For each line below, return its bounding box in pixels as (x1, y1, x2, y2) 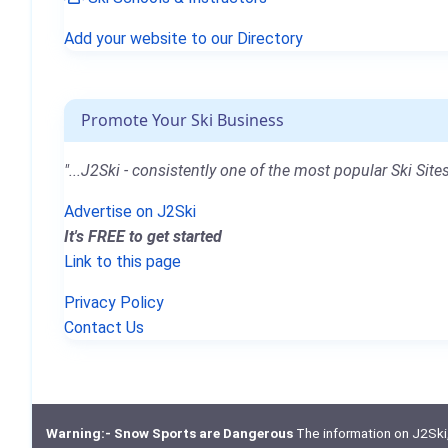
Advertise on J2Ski (64, 201, 196, 221)
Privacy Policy (64, 292, 164, 312)
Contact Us (64, 317, 144, 337)
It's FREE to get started (64, 226, 222, 246)
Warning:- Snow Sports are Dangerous (45, 425, 293, 442)
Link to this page (64, 251, 181, 271)
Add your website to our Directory (64, 28, 303, 48)
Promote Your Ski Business (81, 108, 284, 131)
